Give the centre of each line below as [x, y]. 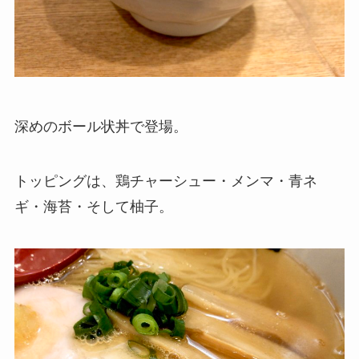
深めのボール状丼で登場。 [101, 127]
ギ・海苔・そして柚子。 [93, 206]
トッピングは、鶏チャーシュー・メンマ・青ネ [165, 181]
